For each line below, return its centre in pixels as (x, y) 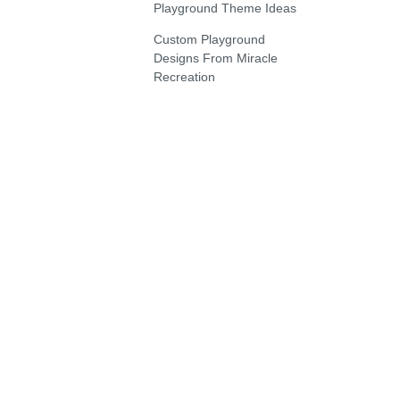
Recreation (184, 76)
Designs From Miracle (215, 58)
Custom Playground (209, 39)
